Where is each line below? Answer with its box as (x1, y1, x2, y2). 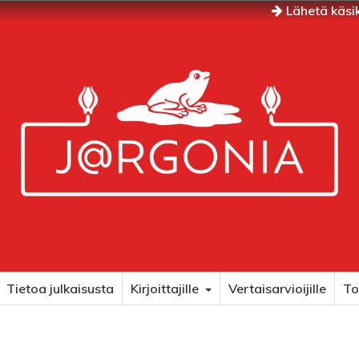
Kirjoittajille (130, 280, 202, 296)
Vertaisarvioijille (228, 280, 326, 296)
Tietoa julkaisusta (6, 280, 114, 296)
